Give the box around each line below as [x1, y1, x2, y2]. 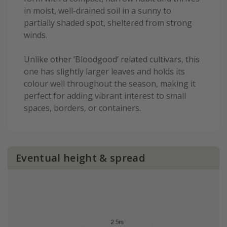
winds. [24, 29, 47, 41]
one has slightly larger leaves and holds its [24, 65, 185, 77]
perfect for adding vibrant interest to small [24, 90, 186, 101]
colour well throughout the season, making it [24, 78, 196, 89]
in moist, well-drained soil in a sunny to [24, 5, 171, 16]
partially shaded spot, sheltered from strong [24, 17, 192, 28]
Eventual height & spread [16, 150, 146, 165]
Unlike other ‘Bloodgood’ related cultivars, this [24, 53, 200, 65]
